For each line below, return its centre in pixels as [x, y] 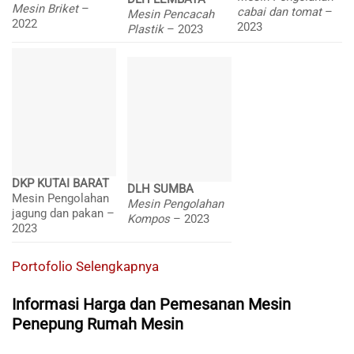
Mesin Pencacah [171, 14]
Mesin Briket [47, 9]
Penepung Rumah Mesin [98, 325]
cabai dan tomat [281, 12]
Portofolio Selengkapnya [87, 266]
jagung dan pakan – [63, 214]
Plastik [147, 29]
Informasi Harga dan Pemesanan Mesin [151, 305]
